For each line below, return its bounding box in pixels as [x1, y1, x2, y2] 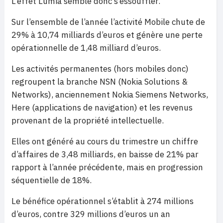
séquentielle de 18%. [11, 175, 92, 186]
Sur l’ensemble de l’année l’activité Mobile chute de [11, 16, 205, 27]
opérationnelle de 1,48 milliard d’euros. [11, 42, 161, 53]
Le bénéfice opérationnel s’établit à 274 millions [11, 196, 194, 207]
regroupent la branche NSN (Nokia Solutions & [11, 76, 188, 87]
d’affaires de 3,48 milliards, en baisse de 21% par [11, 149, 199, 160]
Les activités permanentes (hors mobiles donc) [11, 63, 189, 74]
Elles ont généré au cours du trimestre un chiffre [11, 136, 198, 147]
